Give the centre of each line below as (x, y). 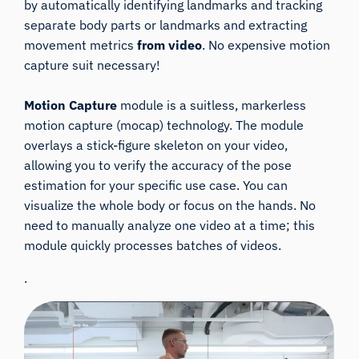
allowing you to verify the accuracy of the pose (158, 165)
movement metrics (81, 44)
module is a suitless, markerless (212, 105)
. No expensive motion (266, 44)
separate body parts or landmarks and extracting (166, 24)
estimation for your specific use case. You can (156, 185)
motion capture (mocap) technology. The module (164, 125)
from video (170, 44)
